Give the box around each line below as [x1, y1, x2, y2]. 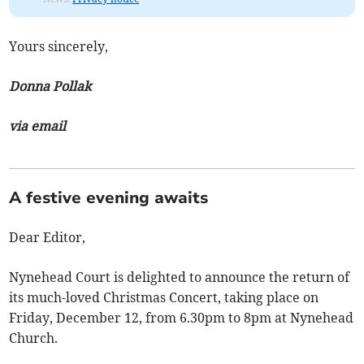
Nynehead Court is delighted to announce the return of [9, 268, 350, 285]
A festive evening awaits [9, 186, 209, 209]
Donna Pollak [9, 77, 92, 94]
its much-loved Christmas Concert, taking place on [9, 288, 319, 305]
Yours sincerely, [9, 37, 109, 54]
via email [9, 117, 67, 134]
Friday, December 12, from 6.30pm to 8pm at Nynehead [9, 309, 354, 326]
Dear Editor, [9, 228, 86, 245]
